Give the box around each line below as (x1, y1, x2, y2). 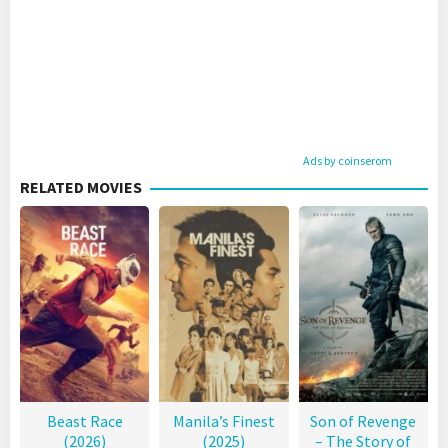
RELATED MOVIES (20, 177, 142, 198)
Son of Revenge (310, 411, 417, 432)
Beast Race (46, 411, 123, 432)
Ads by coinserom (303, 153, 392, 169)
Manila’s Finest (172, 411, 275, 432)
